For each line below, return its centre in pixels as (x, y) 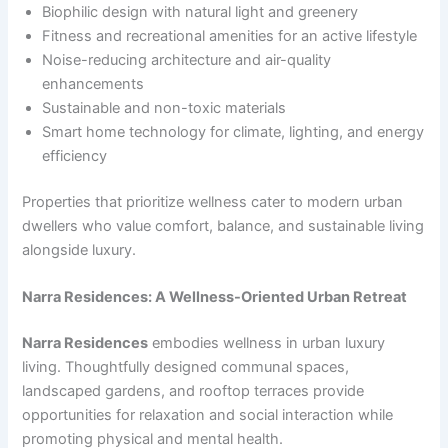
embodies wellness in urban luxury (267, 342)
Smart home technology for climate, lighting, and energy (233, 131)
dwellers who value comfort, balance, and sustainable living (223, 225)
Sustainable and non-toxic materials (164, 107)
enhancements (93, 83)
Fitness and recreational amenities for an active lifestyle (230, 35)
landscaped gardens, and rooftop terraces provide (193, 390)
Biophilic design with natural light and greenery (200, 11)
